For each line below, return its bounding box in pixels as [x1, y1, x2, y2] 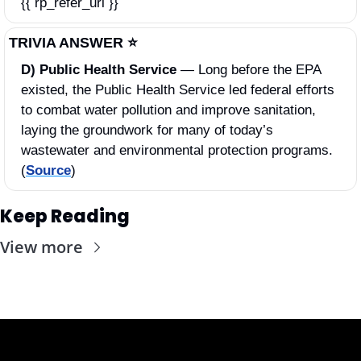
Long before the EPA [198, 61, 321, 77]
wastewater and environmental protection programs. [21, 142, 333, 158]
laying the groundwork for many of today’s [21, 122, 273, 138]
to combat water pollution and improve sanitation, [21, 102, 316, 118]
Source [26, 162, 71, 178]
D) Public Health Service [21, 61, 180, 77]
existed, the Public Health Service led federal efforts [21, 81, 334, 98]
